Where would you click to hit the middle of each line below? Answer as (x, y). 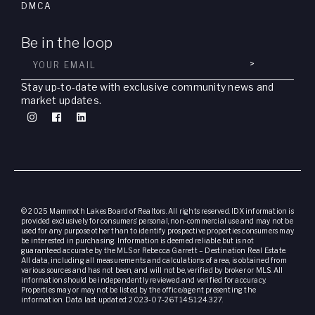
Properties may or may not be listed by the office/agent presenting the (139, 289)
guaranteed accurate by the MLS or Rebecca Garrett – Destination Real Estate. (154, 250)
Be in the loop (67, 43)
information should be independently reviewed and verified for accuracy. (144, 279)
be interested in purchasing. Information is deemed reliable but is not (138, 240)
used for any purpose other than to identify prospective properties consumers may (158, 230)
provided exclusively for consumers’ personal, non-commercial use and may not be (157, 220)
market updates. (62, 100)
